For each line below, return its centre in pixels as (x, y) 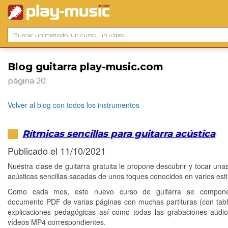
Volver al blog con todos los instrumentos (74, 105)
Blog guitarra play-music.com (85, 67)
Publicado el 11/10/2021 (57, 151)
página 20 (27, 81)
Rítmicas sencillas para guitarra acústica (119, 133)
